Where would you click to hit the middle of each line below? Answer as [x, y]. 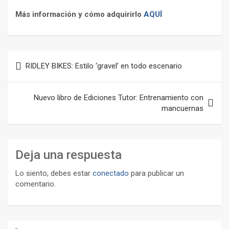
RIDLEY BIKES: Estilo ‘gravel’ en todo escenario [104, 66]
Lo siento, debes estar [54, 173]
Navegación [41, 58]
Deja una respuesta [68, 155]
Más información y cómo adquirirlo [79, 14]
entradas [33, 91]
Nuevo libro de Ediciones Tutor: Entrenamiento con [119, 98]
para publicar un [156, 173]
